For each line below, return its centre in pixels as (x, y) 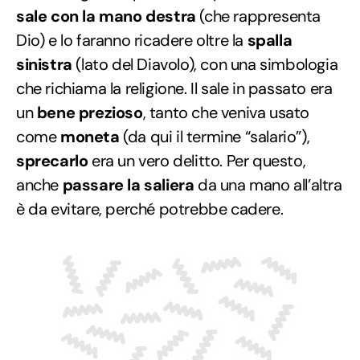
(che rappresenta (258, 16)
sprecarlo (52, 160)
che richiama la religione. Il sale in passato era (174, 88)
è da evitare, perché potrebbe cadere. (150, 209)
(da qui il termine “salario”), (215, 136)
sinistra (44, 64)
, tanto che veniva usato (226, 112)
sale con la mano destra (106, 16)
